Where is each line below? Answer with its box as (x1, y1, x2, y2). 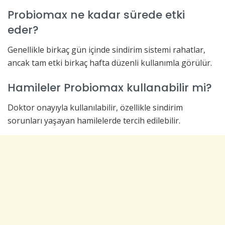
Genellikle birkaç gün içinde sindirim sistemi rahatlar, (8, 44, 205, 56)
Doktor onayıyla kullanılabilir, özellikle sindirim (8, 101, 183, 113)
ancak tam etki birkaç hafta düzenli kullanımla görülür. (8, 57, 212, 69)
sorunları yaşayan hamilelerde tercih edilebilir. (8, 115, 180, 126)
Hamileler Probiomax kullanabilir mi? (8, 79, 212, 95)
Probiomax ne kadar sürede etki (8, 7, 185, 23)
